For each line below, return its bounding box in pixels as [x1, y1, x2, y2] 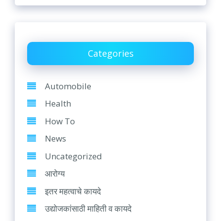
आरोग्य [45, 168, 65, 180]
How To [45, 115, 75, 127]
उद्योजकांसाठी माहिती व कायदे [45, 203, 132, 215]
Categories [87, 47, 134, 59]
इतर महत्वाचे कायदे [45, 185, 101, 197]
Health [45, 98, 71, 110]
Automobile [45, 80, 91, 92]
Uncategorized [45, 150, 102, 162]
